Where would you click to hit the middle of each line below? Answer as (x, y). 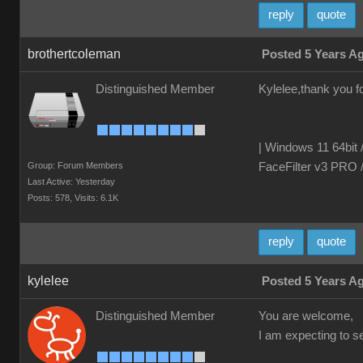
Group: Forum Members (75, 165)
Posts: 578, (50, 198)
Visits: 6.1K (96, 198)
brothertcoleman (74, 54)
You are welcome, (306, 316)
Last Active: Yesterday (71, 181)
